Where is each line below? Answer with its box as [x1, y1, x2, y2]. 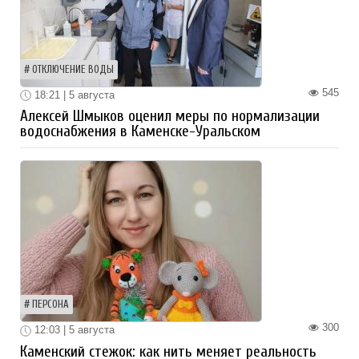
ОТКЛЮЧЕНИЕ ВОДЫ [32, 63, 114, 75]
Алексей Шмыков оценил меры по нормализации [20, 107, 320, 126]
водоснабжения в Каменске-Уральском [20, 123, 260, 141]
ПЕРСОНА [32, 299, 69, 311]
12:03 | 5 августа [31, 324, 115, 337]
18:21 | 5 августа [31, 88, 115, 101]
